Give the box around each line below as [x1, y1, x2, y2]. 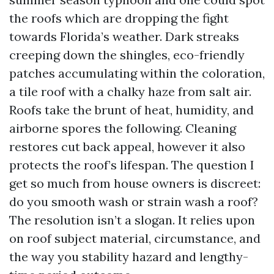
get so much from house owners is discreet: [9, 176, 261, 191]
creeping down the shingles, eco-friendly [9, 47, 245, 62]
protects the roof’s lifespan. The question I [9, 157, 254, 172]
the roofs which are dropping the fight [9, 10, 229, 26]
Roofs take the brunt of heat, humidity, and [9, 102, 254, 117]
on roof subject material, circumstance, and [9, 231, 261, 246]
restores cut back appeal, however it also [9, 139, 245, 154]
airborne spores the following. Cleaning [9, 120, 236, 136]
